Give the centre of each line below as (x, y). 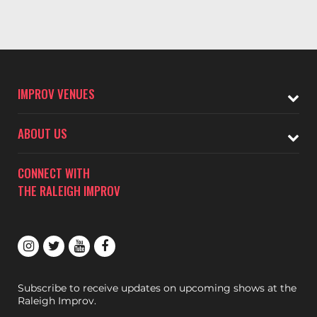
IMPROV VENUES (56, 94)
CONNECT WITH (54, 173)
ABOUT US (42, 133)
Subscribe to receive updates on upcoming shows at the (157, 288)
